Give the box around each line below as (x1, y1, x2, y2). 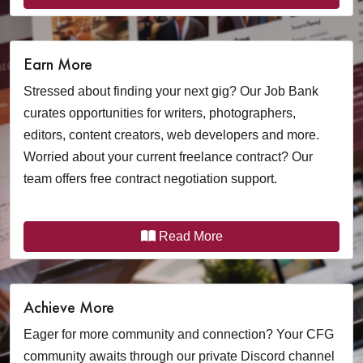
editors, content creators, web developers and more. (23, 128, 319, 142)
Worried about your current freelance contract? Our (23, 150, 313, 164)
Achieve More (23, 297, 114, 318)
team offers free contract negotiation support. (23, 172, 277, 186)
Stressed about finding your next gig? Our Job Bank (23, 84, 318, 98)
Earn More (23, 53, 92, 75)
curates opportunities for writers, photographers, (23, 106, 296, 120)
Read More (155, 229, 223, 243)
